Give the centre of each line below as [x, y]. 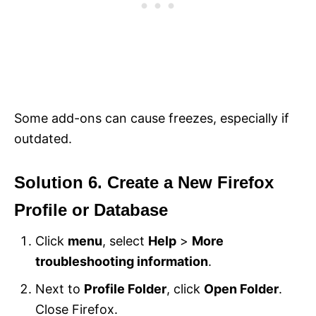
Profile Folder [125, 289]
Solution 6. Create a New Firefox [144, 183]
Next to [60, 289]
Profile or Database [91, 210]
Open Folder [241, 289]
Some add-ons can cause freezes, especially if [152, 119]
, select [125, 241]
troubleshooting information [122, 262]
